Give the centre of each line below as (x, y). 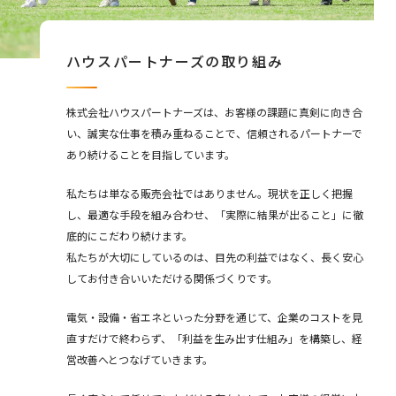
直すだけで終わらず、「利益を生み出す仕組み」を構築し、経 (214, 339)
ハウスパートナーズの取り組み (175, 61)
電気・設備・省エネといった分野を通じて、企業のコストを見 (214, 317)
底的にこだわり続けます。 (129, 236)
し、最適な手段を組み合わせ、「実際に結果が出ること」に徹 (214, 215)
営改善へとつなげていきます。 (139, 360)
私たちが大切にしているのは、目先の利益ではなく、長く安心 (214, 257)
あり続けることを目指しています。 (150, 155)
